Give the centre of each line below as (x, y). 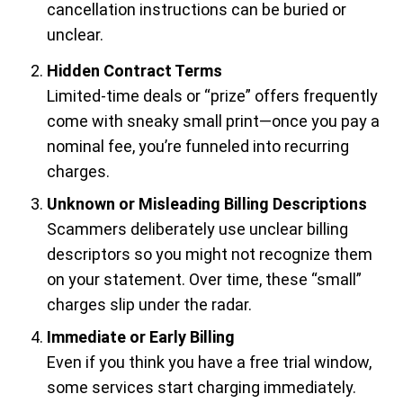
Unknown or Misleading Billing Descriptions (207, 204)
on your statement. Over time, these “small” (204, 280)
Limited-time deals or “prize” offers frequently (212, 96)
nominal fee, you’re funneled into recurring (198, 147)
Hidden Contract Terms (134, 71)
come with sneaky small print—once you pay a (213, 121)
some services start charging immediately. (201, 388)
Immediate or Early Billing (141, 337)
